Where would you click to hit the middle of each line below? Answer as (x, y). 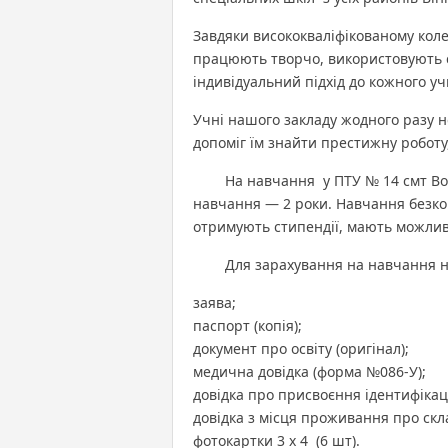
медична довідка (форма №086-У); (309, 371)
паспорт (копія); (247, 325)
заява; (214, 302)
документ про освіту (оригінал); (301, 348)
